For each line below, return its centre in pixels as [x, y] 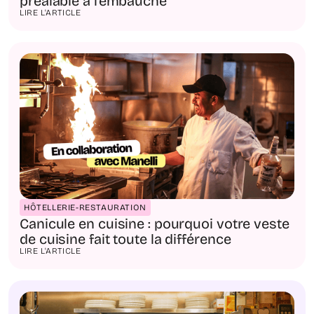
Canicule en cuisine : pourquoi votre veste [155, 223]
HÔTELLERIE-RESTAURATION [85, 207]
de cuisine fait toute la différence [125, 239]
